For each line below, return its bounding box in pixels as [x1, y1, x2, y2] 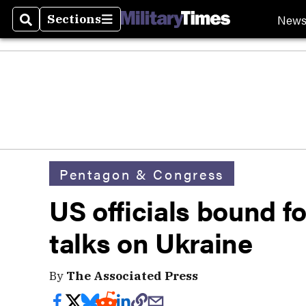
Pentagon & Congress [59, 163, 224, 184]
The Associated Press [66, 268, 198, 283]
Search [20, 19, 64, 36]
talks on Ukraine [49, 223, 253, 262]
